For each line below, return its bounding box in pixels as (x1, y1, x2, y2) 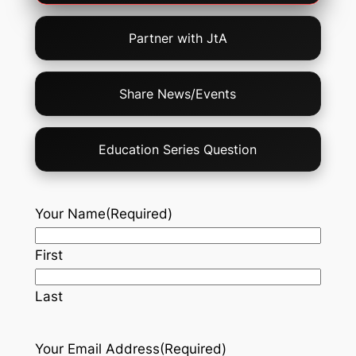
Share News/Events (119, 86, 237, 103)
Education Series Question (99, 141, 257, 158)
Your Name (34, 206, 106, 222)
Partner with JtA (128, 30, 227, 47)
